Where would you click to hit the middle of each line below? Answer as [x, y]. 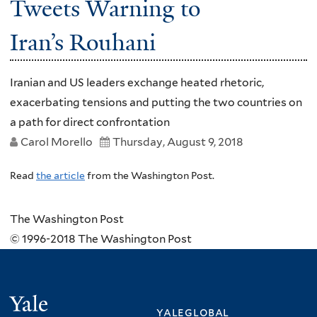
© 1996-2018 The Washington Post [101, 238]
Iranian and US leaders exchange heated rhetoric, [137, 83]
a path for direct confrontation [90, 122]
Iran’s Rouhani [83, 42]
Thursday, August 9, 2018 [178, 142]
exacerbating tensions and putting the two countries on [156, 103]
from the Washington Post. [150, 175]
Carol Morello [57, 142]
